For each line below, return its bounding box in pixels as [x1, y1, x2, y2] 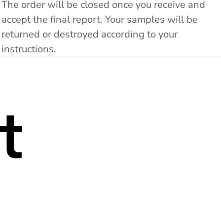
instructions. [1, 42, 56, 56]
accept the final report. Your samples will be [1, 12, 198, 26]
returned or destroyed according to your [1, 27, 178, 41]
